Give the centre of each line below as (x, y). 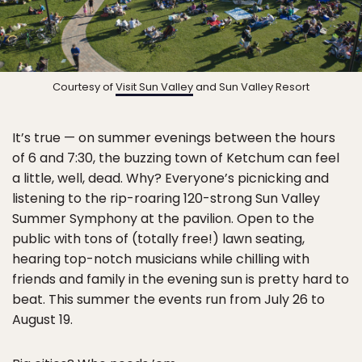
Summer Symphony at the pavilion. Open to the (163, 218)
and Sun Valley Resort (251, 86)
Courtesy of (84, 86)
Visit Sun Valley (154, 86)
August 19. (42, 319)
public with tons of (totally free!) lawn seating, (158, 238)
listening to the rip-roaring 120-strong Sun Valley (166, 198)
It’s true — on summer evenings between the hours (174, 137)
